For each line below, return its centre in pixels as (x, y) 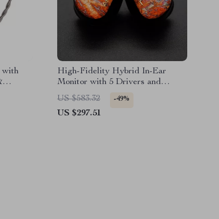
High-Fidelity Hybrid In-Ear (112, 71)
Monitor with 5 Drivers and (109, 82)
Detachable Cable (91, 93)
